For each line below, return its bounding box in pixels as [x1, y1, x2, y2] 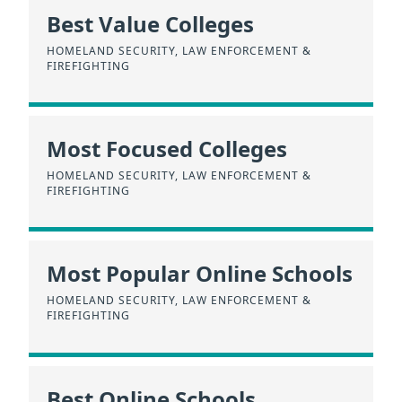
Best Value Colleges [47, 8, 254, 39]
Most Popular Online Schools [47, 258, 353, 289]
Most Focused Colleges [47, 134, 287, 164]
